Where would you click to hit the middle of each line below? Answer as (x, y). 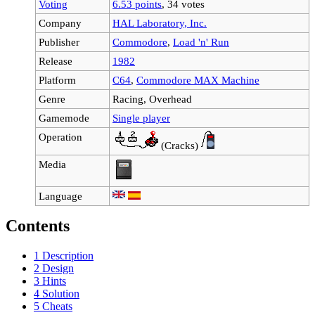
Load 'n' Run (201, 41)
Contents (38, 226)
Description (68, 255)
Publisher (59, 41)
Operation (60, 136)
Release (56, 60)
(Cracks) (180, 145)
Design (58, 268)
